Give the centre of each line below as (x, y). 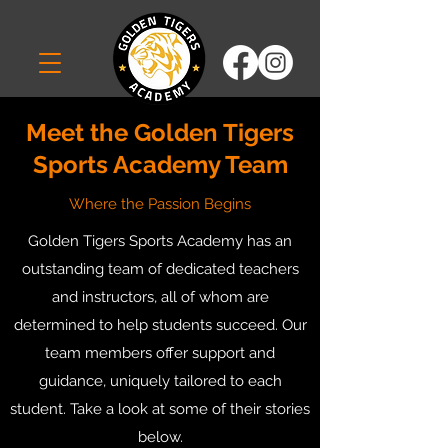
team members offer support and (160, 353)
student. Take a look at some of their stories (160, 409)
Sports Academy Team (160, 164)
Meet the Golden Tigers (160, 132)
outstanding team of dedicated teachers (160, 269)
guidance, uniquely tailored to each (160, 381)
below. (160, 437)
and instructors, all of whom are (160, 297)
